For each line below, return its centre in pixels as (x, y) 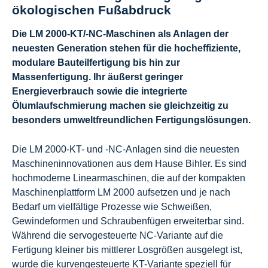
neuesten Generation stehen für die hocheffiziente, (126, 48)
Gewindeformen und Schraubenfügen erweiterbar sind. (128, 221)
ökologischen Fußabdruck (92, 10)
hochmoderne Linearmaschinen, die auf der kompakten (129, 178)
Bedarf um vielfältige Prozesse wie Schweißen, (112, 206)
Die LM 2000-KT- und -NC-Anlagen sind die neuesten (126, 149)
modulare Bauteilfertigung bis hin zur (96, 62)
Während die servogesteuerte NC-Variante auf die (118, 235)
